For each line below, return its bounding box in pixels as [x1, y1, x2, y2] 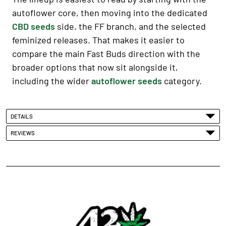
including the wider [12, 75, 91, 86]
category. [162, 75, 202, 86]
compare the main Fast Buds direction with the [12, 47, 200, 59]
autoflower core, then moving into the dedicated [12, 7, 207, 18]
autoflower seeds [91, 75, 162, 86]
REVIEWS [11, 129, 37, 137]
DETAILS [11, 112, 35, 120]
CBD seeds [12, 20, 55, 32]
